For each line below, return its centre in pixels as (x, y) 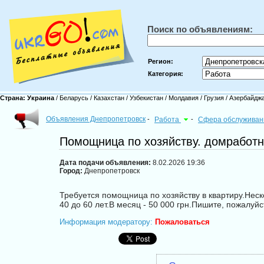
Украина (42, 98)
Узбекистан (146, 98)
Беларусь (74, 98)
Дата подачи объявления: (105, 163)
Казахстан (109, 98)
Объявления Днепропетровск (96, 119)
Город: (71, 171)
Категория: (166, 74)
